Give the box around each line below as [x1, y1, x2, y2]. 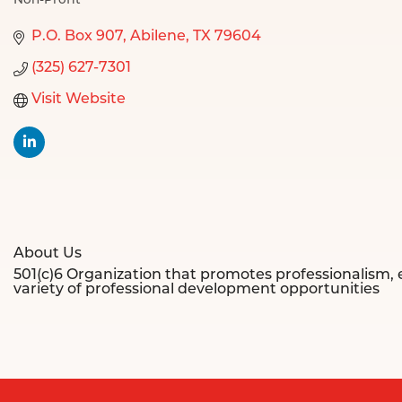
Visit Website [31, 92, 126, 108]
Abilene [130, 30, 186, 45]
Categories [13, 7, 92, 22]
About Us [13, 247, 82, 262]
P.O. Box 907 [31, 30, 123, 45]
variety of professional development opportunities [13, 283, 380, 298]
